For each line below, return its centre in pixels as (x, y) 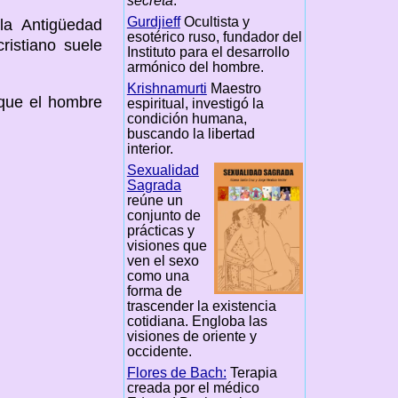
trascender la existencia (201, 306)
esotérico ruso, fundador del (214, 36)
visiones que (167, 245)
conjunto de (163, 215)
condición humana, (187, 118)
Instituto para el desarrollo (208, 52)
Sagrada (154, 185)
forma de (154, 291)
